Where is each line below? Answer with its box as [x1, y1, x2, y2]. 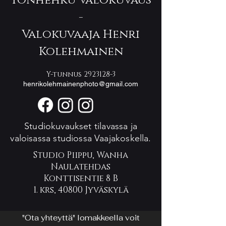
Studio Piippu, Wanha [33, 149, 128, 161]
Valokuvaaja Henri [22, 27, 140, 42]
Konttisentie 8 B [43, 173, 118, 184]
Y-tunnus [46, 70, 84, 79]
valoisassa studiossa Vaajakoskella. [10, 133, 151, 144]
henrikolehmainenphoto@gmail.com [23, 80, 138, 88]
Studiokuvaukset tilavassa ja [24, 121, 138, 132]
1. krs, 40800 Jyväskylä [33, 184, 129, 196]
